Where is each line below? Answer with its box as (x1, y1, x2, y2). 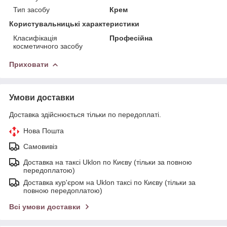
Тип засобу (13, 5, 50, 14)
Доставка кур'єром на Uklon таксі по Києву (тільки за (23, 178, 196, 186)
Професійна (109, 33, 153, 42)
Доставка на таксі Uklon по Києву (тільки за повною (23, 158, 192, 166)
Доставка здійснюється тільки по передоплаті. (9, 110, 161, 119)
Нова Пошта (23, 126, 64, 135)
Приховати (9, 60, 49, 68)
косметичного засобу (13, 42, 83, 50)
